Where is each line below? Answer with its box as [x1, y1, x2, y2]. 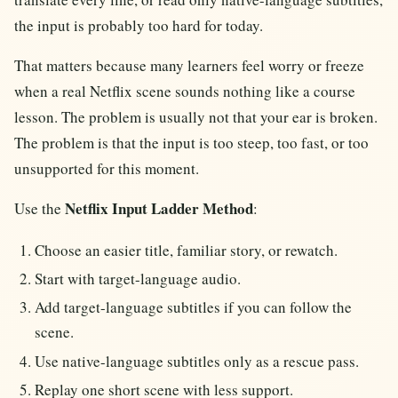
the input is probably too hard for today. [14, 15, 263, 36]
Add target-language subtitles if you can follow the [35, 297, 353, 318]
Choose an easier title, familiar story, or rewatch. [35, 239, 338, 260]
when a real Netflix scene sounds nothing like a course [14, 81, 355, 102]
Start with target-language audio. [35, 267, 242, 289]
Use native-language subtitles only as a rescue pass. [35, 350, 360, 371]
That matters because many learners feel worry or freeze [14, 55, 364, 76]
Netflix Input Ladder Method [65, 197, 253, 220]
